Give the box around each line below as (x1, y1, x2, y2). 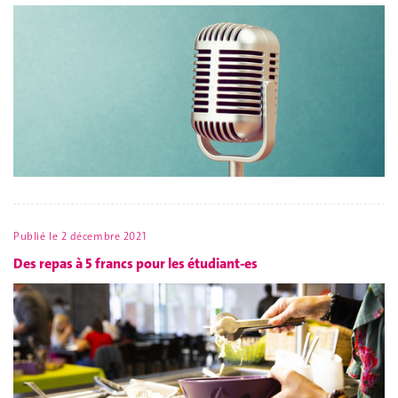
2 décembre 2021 (60, 229, 147, 244)
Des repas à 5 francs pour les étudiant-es (13, 253, 258, 273)
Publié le (13, 229, 61, 244)
